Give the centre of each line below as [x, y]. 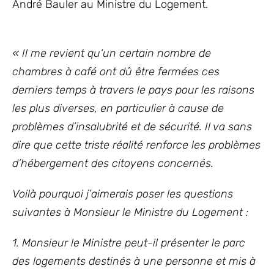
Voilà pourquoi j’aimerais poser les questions [123, 194]
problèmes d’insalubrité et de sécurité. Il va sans [132, 127]
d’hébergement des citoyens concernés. [113, 163]
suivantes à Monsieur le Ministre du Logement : [130, 212]
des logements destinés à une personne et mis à [134, 261]
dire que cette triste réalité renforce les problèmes [136, 145]
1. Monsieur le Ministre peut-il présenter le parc [129, 243]
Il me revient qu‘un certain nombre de [117, 53]
